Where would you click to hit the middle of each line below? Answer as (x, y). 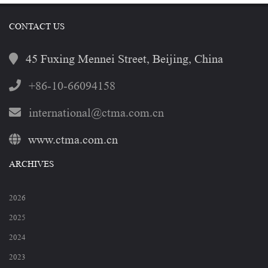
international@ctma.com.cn (96, 113)
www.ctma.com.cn (71, 140)
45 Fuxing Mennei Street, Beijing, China (123, 60)
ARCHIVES (31, 165)
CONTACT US (37, 27)
